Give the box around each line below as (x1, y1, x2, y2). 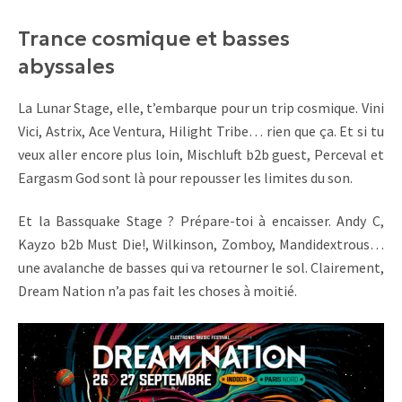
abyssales (18, 53, 115, 79)
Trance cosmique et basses (18, 25, 290, 51)
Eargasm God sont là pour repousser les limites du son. (18, 168, 353, 187)
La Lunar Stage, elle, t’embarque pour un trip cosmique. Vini (18, 98, 384, 117)
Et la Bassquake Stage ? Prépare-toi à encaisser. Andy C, (18, 212, 384, 231)
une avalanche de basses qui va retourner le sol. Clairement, (18, 258, 384, 277)
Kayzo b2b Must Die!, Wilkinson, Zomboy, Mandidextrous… (18, 235, 384, 254)
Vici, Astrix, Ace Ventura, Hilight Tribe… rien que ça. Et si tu (18, 121, 384, 140)
